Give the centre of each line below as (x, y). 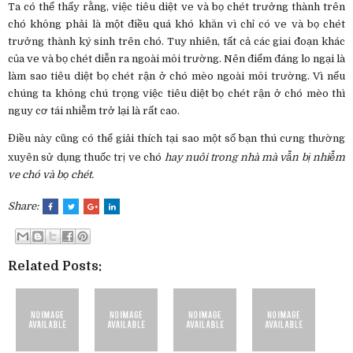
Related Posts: (55, 267)
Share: (24, 206)
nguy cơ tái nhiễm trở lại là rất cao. (94, 110)
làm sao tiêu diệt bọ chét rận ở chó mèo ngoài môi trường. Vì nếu (176, 76)
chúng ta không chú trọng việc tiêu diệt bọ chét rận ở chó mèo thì (176, 93)
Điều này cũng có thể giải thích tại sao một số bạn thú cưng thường (176, 138)
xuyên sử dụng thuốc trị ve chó (86, 157)
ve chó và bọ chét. (51, 174)
